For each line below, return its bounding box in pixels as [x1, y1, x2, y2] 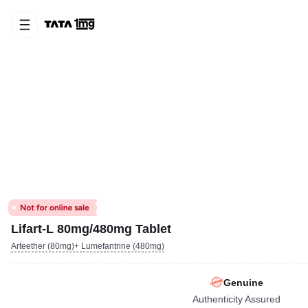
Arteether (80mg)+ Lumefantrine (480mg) [11, 241, 164, 251]
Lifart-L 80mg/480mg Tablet [11, 222, 171, 236]
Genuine [223, 276, 263, 288]
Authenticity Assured [192, 293, 280, 305]
